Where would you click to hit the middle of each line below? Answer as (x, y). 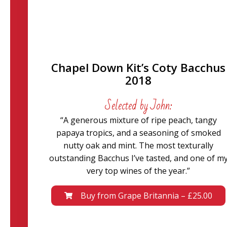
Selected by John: (138, 106)
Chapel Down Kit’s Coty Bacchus (139, 68)
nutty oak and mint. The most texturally (139, 145)
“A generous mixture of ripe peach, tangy (138, 120)
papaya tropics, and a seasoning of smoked (138, 133)
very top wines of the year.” (139, 171)
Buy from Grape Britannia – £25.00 (147, 196)
